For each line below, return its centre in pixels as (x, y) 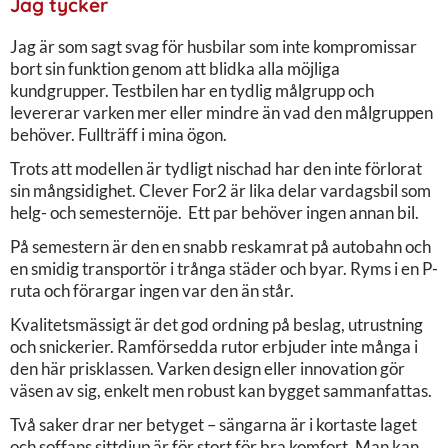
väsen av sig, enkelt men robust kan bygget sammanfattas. (221, 390)
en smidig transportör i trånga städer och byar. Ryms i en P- (224, 268)
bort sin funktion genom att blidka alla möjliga (175, 68)
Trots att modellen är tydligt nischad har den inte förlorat (216, 168)
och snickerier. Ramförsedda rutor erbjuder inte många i (214, 346)
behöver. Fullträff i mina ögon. (118, 134)
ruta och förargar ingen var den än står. (152, 290)
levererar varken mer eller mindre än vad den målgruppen (221, 112)
